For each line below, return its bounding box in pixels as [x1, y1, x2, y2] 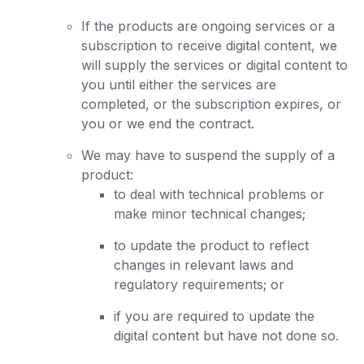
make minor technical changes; [114, 206, 305, 222]
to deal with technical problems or [114, 186, 324, 202]
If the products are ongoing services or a [81, 18, 335, 34]
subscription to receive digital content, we [81, 37, 337, 54]
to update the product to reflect [114, 237, 309, 253]
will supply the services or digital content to [81, 57, 348, 73]
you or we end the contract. [81, 115, 254, 132]
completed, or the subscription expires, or [81, 96, 341, 112]
